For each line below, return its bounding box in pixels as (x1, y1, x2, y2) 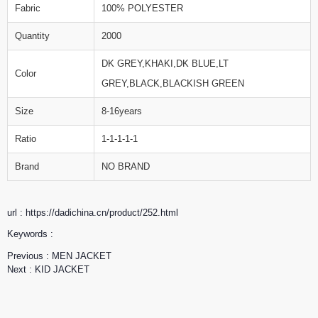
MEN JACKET (52, 251, 111, 262)
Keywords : (7, 229, 53, 240)
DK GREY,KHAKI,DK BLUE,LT (102, 58, 229, 70)
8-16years (102, 106, 142, 117)
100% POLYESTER (102, 3, 183, 14)
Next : (7, 264, 35, 275)
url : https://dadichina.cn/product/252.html (7, 207, 178, 219)
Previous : (7, 251, 52, 262)
